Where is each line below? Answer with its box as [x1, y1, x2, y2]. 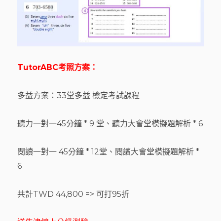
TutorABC [17, 63, 58, 73]
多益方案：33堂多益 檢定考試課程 [17, 91, 140, 101]
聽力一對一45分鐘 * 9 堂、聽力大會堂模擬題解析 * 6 [17, 119, 203, 129]
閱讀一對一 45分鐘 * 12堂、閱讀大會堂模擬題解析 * [17, 147, 199, 157]
